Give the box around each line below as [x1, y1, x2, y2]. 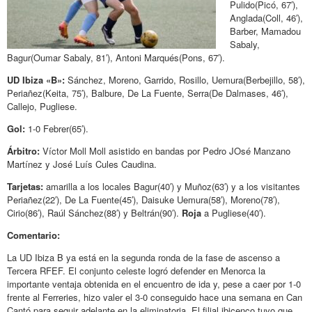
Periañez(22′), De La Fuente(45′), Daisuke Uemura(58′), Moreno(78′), [7, 192, 280, 206]
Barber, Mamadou [230, 24, 301, 38]
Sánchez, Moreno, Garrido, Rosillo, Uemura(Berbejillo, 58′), [65, 72, 305, 86]
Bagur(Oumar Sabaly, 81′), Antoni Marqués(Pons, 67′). [7, 50, 225, 64]
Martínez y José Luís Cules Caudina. [7, 157, 157, 171]
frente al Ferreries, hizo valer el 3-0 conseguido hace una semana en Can [7, 290, 302, 304]
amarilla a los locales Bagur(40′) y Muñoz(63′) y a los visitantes [43, 179, 300, 193]
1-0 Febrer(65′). [25, 121, 88, 135]
